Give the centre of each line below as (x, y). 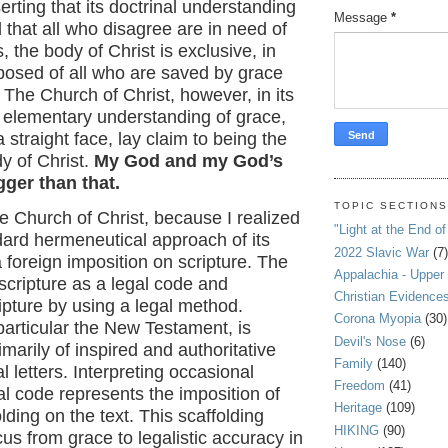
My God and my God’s (188, 161)
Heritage (358, 408)
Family (353, 363)
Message (362, 17)
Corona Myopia (377, 319)
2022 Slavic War (381, 252)
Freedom (359, 386)
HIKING (356, 430)
